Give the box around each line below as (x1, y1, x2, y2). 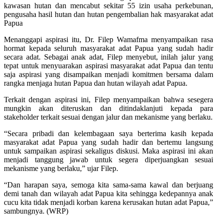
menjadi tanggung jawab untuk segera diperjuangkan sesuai (4, 155, 213, 164)
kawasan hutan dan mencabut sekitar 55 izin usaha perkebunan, (4, 1, 213, 10)
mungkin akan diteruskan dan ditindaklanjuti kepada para (4, 104, 213, 112)
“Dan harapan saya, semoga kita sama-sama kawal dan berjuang (4, 180, 213, 189)
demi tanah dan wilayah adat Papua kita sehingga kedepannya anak (4, 189, 213, 198)
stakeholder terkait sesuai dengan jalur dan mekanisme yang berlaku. (4, 112, 213, 121)
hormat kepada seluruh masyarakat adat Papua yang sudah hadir (4, 44, 213, 52)
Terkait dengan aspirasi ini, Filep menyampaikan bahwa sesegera (4, 95, 213, 104)
